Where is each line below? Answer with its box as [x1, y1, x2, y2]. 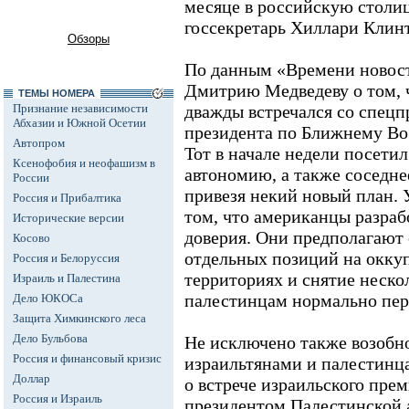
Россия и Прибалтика [13, 191, 121, 204]
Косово [13, 231, 50, 245]
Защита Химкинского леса [13, 311, 146, 325]
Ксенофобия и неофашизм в [13, 156, 155, 170]
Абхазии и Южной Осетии [13, 116, 146, 130]
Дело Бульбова [13, 331, 88, 345]
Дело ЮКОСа [13, 291, 83, 305]
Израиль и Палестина [13, 271, 121, 285]
